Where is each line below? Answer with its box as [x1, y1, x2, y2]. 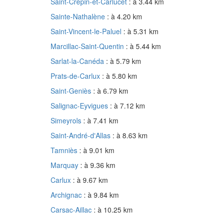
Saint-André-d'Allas [51, 130, 112, 141]
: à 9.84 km [84, 190, 119, 200]
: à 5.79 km [106, 56, 141, 66]
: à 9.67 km [73, 175, 108, 185]
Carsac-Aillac [51, 205, 94, 215]
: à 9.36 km [80, 160, 115, 170]
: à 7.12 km [110, 101, 145, 111]
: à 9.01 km [79, 145, 114, 156]
